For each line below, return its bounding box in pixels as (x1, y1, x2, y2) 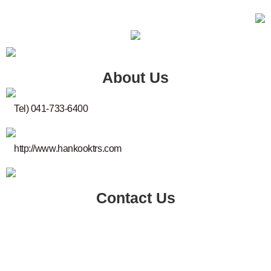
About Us (102, 69, 169, 87)
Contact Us (96, 189, 175, 207)
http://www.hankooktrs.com (14, 143, 122, 154)
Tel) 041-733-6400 (14, 103, 88, 114)
